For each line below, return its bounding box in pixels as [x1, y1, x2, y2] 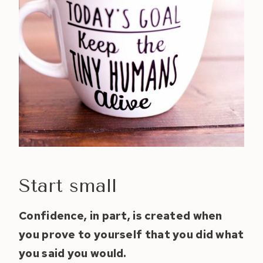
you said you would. [19, 246, 127, 261]
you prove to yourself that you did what [19, 227, 244, 242]
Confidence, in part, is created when [19, 208, 222, 224]
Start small [19, 175, 117, 197]
